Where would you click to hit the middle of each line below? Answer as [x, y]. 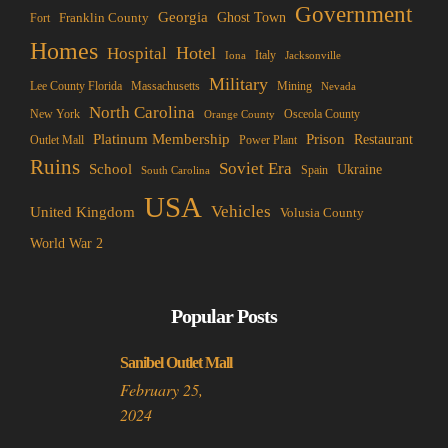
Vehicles [241, 211]
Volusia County [322, 212]
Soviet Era [255, 168]
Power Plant [268, 140]
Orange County [239, 113]
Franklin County [104, 17]
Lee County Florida [76, 85]
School [110, 168]
